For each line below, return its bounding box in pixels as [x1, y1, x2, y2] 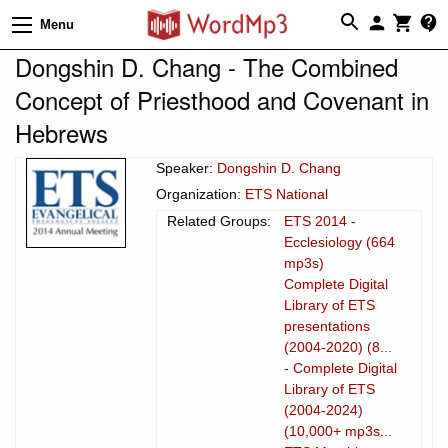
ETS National [245, 185, 328, 202]
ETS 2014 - [284, 212, 356, 229]
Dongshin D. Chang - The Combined [15, 48, 398, 84]
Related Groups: [167, 212, 271, 229]
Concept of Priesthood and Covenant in [15, 81, 429, 117]
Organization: [156, 185, 245, 202]
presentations [284, 317, 370, 334]
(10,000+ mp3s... [284, 422, 392, 439]
